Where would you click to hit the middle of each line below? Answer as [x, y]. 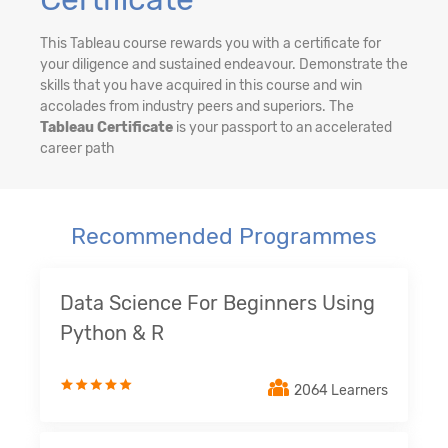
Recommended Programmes [224, 236]
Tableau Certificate [106, 128]
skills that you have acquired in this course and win [201, 86]
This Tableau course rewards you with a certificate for [210, 44]
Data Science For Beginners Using [217, 303]
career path [77, 149]
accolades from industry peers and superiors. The [197, 107]
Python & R [112, 333]
